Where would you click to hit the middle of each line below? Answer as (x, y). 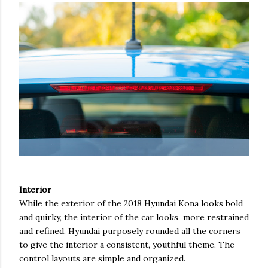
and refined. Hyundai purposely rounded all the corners (130, 231)
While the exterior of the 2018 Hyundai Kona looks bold (131, 204)
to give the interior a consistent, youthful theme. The (127, 245)
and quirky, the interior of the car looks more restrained (134, 217)
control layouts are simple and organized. (102, 259)
